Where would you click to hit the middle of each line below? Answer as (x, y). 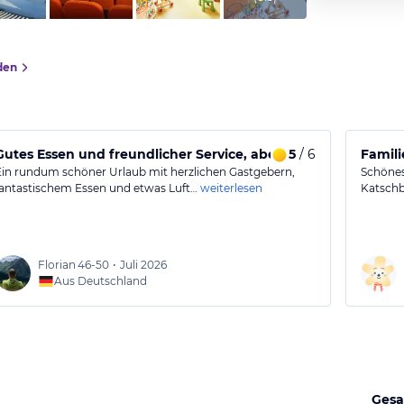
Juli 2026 (144, 265)
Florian (57, 265)
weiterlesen (232, 188)
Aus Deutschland (101, 281)
